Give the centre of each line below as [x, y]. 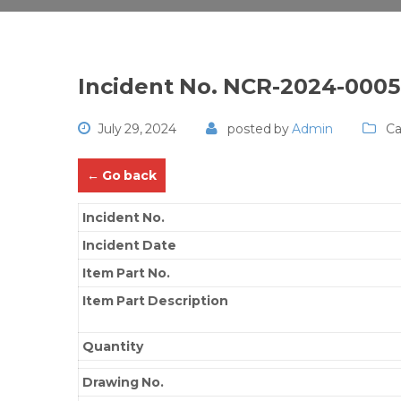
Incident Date [130, 245]
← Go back [122, 175]
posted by [258, 129]
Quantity [113, 346]
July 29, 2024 [137, 129]
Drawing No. [124, 382]
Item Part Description [156, 300]
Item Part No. [127, 273]
